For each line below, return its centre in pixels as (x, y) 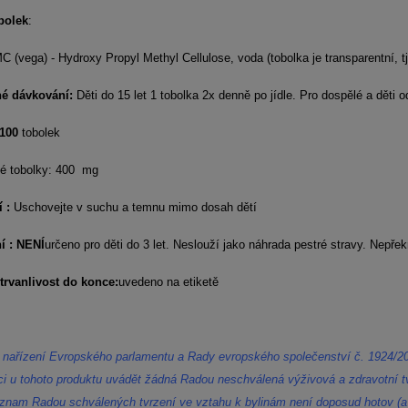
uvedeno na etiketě (168, 282)
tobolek (41, 133)
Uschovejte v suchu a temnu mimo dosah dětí (135, 207)
